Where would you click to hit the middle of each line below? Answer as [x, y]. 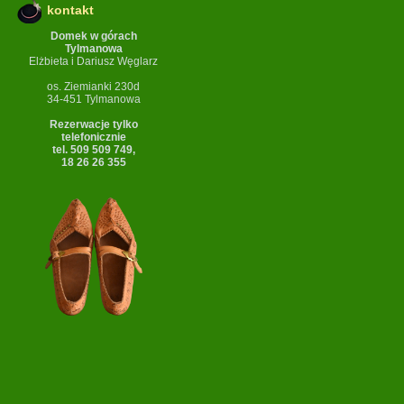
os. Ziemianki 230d [94, 87]
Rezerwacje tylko [94, 124]
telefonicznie [94, 137]
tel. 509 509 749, [94, 150]
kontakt [70, 10]
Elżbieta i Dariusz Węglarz [94, 61]
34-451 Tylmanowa [94, 99]
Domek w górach [94, 36]
